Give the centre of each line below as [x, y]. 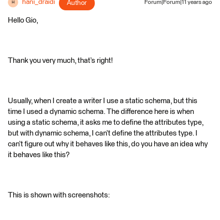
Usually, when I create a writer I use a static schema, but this [103, 101]
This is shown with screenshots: [59, 195]
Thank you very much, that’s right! [60, 61]
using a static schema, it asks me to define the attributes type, [106, 123]
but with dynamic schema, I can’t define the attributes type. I [103, 134]
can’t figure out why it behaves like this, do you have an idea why [108, 144]
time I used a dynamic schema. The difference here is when [101, 112]
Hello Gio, [23, 21]
